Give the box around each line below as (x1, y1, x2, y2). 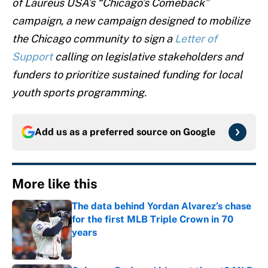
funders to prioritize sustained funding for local (12, 68, 242, 81)
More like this (12, 176, 98, 192)
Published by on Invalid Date (71, 239, 178, 249)
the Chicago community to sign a (12, 32, 175, 45)
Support (12, 50, 55, 63)
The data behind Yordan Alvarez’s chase (72, 200, 251, 212)
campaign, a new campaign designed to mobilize (12, 14, 250, 28)
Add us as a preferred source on (35, 126, 183, 138)
